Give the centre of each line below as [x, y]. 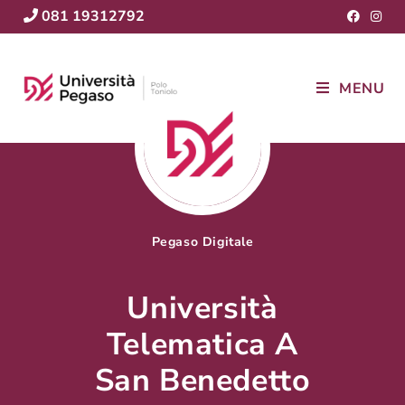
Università [202, 308]
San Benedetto [202, 381]
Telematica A [202, 344]
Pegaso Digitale [202, 242]
